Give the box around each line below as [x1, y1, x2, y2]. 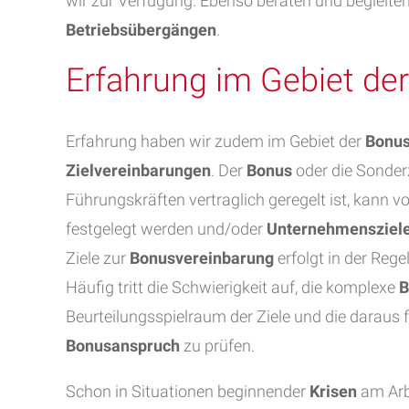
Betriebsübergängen [66, 20, 216, 39]
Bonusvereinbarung [130, 248, 274, 267]
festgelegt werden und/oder [66, 219, 267, 238]
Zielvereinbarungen [66, 161, 211, 180]
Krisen [309, 382, 357, 401]
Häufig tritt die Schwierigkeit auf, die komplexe [66, 278, 399, 297]
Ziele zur [66, 248, 130, 267]
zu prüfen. [180, 336, 255, 355]
